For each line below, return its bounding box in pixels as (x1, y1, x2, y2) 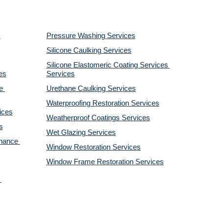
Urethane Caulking (46, 85, 108, 92)
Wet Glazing (46, 129, 88, 136)
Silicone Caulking (46, 46, 103, 54)
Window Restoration (46, 143, 112, 151)
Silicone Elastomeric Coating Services (46, 61, 168, 69)
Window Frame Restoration (46, 158, 135, 166)
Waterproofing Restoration (46, 99, 131, 107)
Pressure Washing (46, 32, 107, 40)
